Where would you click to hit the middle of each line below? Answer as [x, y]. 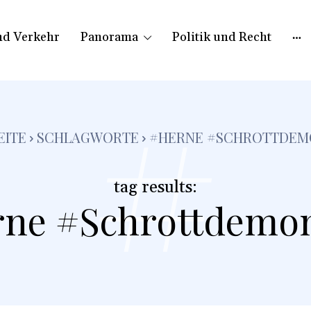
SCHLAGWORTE [87, 137]
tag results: [155, 187]
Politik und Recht [222, 37]
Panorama [110, 37]
